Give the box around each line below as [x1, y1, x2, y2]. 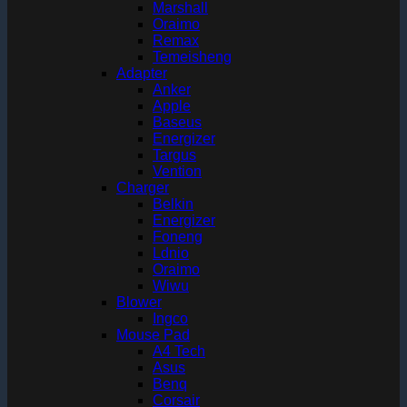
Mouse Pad [116, 327, 190, 342]
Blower [116, 294, 162, 310]
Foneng [153, 229, 203, 244]
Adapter [116, 65, 167, 81]
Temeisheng [153, 49, 232, 65]
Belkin [153, 196, 194, 212]
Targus [153, 147, 196, 163]
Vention [153, 164, 202, 179]
